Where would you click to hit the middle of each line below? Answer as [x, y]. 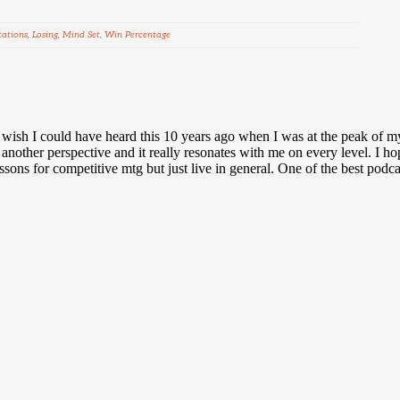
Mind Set [81, 35]
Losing [45, 35]
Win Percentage [137, 35]
